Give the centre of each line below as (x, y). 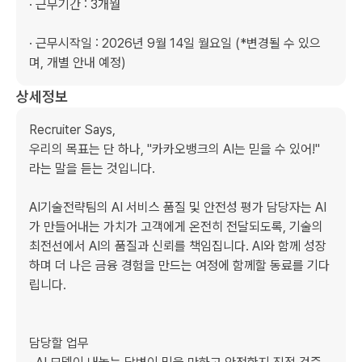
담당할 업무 (59, 343)
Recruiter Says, (72, 130)
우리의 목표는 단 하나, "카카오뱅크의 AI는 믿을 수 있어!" (175, 149)
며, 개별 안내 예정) (78, 63)
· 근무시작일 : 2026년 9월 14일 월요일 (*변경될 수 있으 (175, 43)
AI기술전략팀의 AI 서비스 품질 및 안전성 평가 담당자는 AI (178, 207)
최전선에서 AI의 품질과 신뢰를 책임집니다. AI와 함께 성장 (178, 246)
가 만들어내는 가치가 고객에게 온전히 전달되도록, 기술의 (176, 227)
